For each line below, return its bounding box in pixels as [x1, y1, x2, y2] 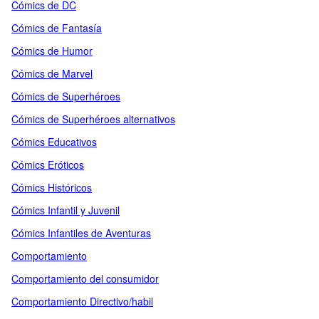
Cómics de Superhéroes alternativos [11, 112, 175, 126]
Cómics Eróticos [11, 157, 84, 172]
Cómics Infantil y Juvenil [11, 203, 120, 217]
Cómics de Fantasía [11, 21, 102, 35]
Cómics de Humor [11, 43, 93, 58]
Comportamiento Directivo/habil [11, 294, 153, 308]
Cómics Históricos [11, 180, 92, 194]
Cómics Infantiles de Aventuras [11, 226, 151, 240]
